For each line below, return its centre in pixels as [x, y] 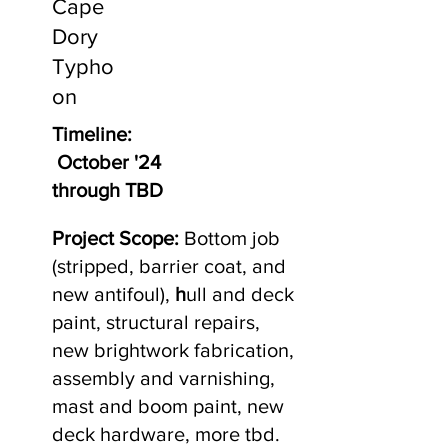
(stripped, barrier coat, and [169, 266]
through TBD [107, 190]
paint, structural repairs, [156, 322]
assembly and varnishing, [163, 378]
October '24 [106, 162]
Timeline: [92, 134]
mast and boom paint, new [168, 406]
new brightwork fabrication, [173, 350]
